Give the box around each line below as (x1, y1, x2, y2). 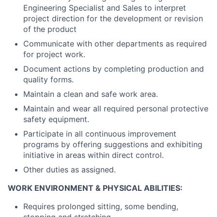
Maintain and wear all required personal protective (23, 104, 208, 114)
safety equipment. (23, 114, 89, 124)
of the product (23, 24, 77, 34)
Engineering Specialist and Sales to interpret (23, 3, 186, 13)
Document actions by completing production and (23, 64, 204, 74)
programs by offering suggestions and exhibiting (23, 139, 202, 150)
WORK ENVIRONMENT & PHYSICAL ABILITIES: (8, 183, 183, 193)
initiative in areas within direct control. (23, 150, 164, 160)
